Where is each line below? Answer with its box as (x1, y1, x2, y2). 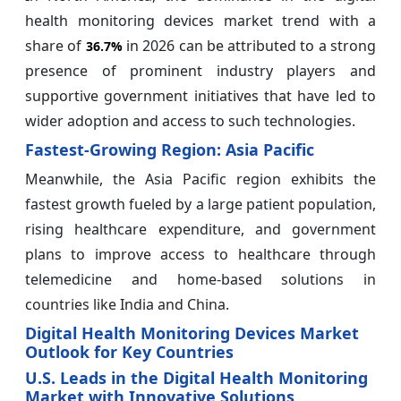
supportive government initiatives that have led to (25, 85, 376, 106)
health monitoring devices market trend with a (25, 10, 376, 30)
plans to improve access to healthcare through (25, 243, 376, 264)
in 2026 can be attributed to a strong (122, 35, 377, 55)
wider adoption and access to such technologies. (25, 110, 355, 131)
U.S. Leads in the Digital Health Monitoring (25, 366, 368, 388)
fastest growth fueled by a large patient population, (25, 193, 376, 214)
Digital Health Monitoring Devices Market (25, 321, 359, 344)
